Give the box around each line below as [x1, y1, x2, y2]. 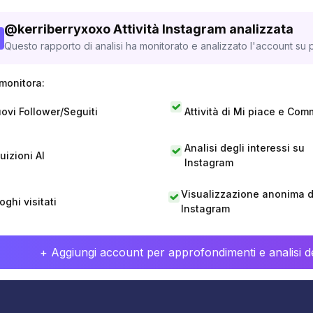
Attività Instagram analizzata [113, 22, 293, 36]
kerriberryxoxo [17, 22, 110, 36]
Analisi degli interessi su [184, 142, 305, 154]
